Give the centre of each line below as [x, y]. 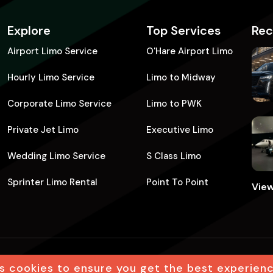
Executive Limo [180, 130]
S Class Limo [174, 156]
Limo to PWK [174, 104]
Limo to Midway [181, 77]
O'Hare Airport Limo [190, 51]
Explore [29, 30]
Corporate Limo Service [59, 104]
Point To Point [178, 182]
